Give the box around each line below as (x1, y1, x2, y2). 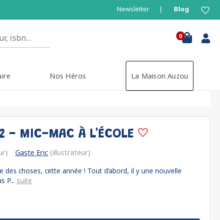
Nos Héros (50, 71, 86, 81)
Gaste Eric (15, 148, 48, 157)
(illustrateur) (48, 148, 90, 157)
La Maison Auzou (131, 71, 189, 81)
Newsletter (117, 4, 149, 13)
